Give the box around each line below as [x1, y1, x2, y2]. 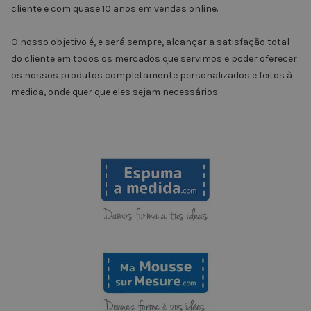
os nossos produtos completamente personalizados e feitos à [11, 69, 292, 81]
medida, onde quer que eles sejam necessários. [11, 86, 219, 98]
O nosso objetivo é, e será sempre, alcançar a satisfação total [11, 36, 289, 48]
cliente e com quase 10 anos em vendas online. [11, 3, 218, 15]
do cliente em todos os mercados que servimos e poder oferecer [11, 53, 297, 65]
